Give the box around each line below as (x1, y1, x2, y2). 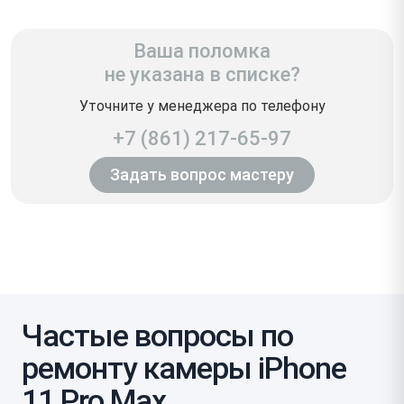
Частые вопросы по (22, 317, 293, 353)
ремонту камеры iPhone (22, 349, 346, 386)
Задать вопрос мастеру (110, 165, 294, 184)
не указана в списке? (104, 62, 300, 86)
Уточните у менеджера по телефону (78, 96, 326, 115)
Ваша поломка (133, 39, 271, 62)
